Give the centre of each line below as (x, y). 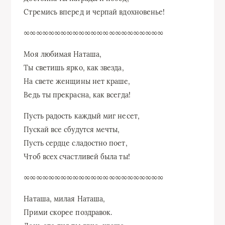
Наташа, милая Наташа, (65, 199)
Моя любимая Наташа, (63, 54)
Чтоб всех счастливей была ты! (77, 156)
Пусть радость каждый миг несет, (82, 116)
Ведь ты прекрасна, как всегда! (77, 95)
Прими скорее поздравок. (68, 212)
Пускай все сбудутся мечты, (72, 129)
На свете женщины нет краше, (77, 81)
